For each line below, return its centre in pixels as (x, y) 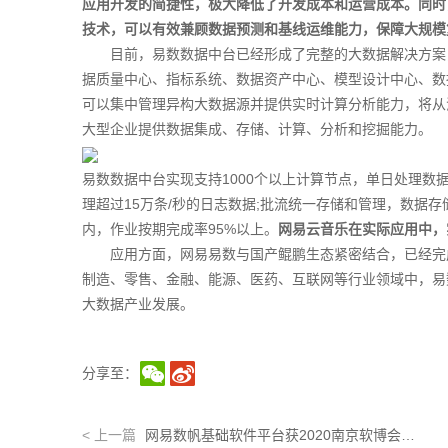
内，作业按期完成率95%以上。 (180, 229)
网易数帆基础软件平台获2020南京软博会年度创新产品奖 (408, 435)
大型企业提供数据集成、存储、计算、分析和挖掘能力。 (257, 129)
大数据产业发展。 (138, 304)
